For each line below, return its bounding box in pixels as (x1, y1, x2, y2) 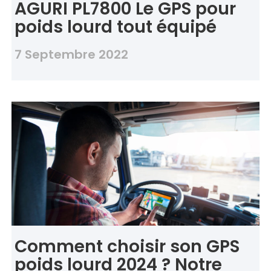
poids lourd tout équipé (14, 15, 217, 39)
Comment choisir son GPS (14, 235, 240, 259)
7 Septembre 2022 (14, 46, 128, 64)
